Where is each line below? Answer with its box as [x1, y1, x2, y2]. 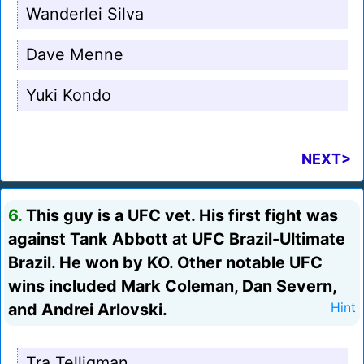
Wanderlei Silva [26, 4, 144, 24]
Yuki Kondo [26, 85, 111, 106]
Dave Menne [26, 45, 123, 65]
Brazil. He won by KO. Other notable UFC [8, 253, 323, 273]
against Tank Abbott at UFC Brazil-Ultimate [8, 229, 345, 249]
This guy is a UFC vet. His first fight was [22, 206, 338, 226]
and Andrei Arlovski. [8, 300, 167, 320]
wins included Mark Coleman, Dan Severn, [8, 276, 336, 297]
